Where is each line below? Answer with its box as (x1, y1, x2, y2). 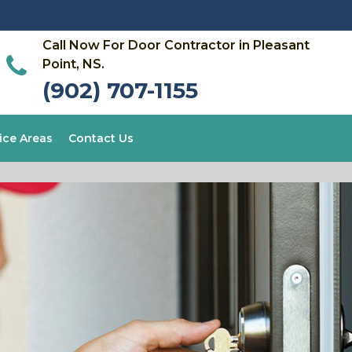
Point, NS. (42, 57, 104, 71)
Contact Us (68, 131, 134, 145)
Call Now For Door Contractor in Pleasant (42, 38, 310, 53)
